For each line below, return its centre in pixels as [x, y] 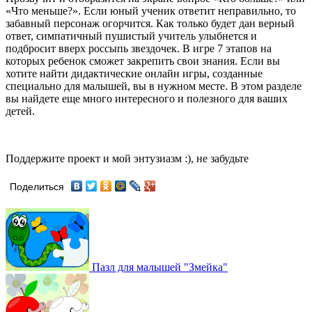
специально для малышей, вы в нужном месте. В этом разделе [154, 86]
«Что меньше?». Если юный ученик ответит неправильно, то [151, 10]
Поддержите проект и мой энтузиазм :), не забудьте [127, 158]
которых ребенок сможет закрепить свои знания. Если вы [143, 61]
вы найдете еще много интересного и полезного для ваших [147, 98]
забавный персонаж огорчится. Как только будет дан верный [150, 23]
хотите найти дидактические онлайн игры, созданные [134, 73]
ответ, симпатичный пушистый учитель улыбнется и [131, 36]
